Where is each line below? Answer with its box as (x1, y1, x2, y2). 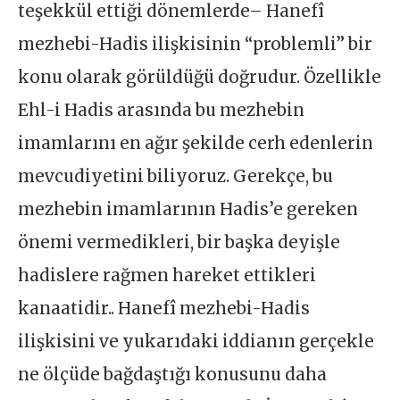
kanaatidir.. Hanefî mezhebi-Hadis (18, 297, 311, 319)
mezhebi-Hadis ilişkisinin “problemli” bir (18, 33, 373, 54)
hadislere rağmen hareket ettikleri (18, 264, 317, 286)
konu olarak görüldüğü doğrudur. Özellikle (18, 66, 382, 87)
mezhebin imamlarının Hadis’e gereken (18, 198, 359, 220)
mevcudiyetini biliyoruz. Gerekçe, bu (18, 165, 334, 187)
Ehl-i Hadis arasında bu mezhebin (18, 99, 305, 121)
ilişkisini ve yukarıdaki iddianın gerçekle (18, 330, 375, 352)
